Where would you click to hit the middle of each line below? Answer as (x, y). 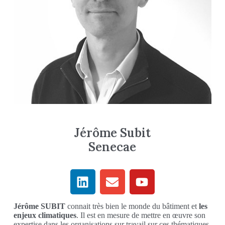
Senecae (113, 147)
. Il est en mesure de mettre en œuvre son (141, 215)
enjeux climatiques (45, 215)
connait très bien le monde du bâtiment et (133, 206)
